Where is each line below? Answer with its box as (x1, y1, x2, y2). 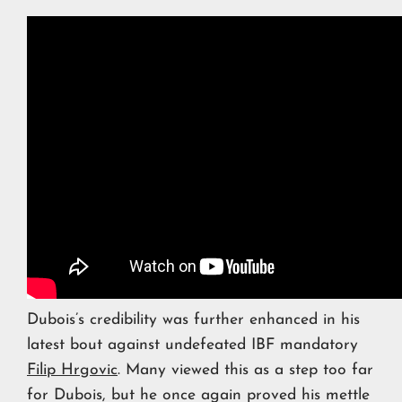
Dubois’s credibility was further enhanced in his (27, 312, 360, 328)
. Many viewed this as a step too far (118, 363, 373, 379)
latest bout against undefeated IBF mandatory (27, 337, 358, 354)
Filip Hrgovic (27, 363, 118, 379)
